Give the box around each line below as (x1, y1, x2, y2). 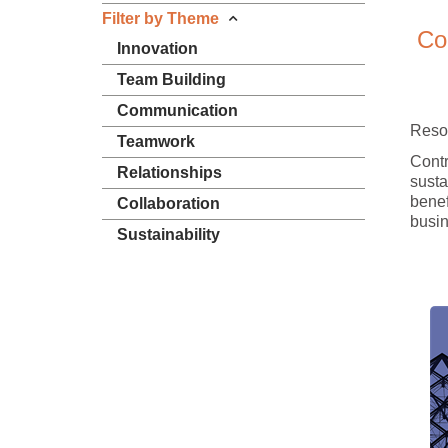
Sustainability (117, 226, 220, 243)
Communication (117, 102, 238, 119)
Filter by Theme (102, 10, 219, 27)
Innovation (117, 40, 198, 57)
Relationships (117, 164, 222, 181)
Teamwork (117, 133, 195, 150)
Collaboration (117, 195, 220, 212)
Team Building (117, 71, 226, 88)
